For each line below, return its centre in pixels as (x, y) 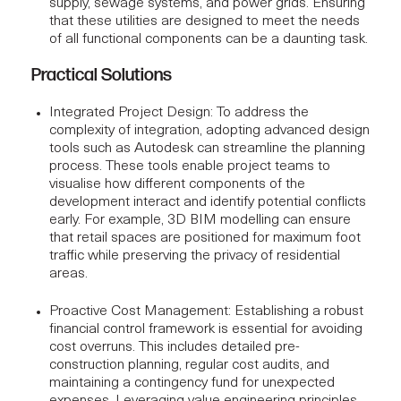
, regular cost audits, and (254, 365)
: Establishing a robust (296, 311)
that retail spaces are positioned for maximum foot (205, 238)
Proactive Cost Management (139, 311)
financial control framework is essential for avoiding (206, 329)
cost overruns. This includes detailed (162, 347)
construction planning (114, 365)
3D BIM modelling (223, 220)
